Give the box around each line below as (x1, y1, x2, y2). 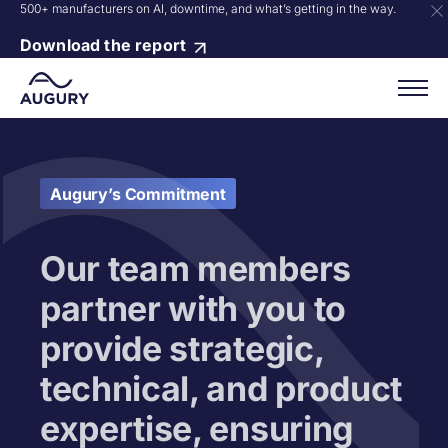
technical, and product (40, 368, 402, 409)
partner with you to (40, 288, 346, 329)
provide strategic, (40, 328, 324, 369)
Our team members (40, 248, 351, 289)
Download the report (20, 35, 191, 55)
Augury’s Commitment (50, 184, 226, 204)
